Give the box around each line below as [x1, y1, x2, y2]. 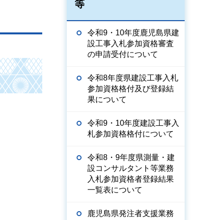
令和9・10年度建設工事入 [87, 119, 179, 127]
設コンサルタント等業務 [87, 164, 174, 172]
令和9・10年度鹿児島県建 [87, 28, 179, 37]
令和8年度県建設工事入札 [87, 74, 178, 82]
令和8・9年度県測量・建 [87, 153, 175, 162]
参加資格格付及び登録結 [87, 84, 174, 93]
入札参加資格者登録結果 [87, 175, 174, 183]
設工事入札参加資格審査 [87, 39, 174, 48]
